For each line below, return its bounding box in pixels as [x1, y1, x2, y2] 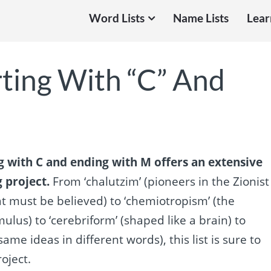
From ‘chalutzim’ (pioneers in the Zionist [50, 173, 270, 189]
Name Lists [172, 11, 229, 25]
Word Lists [88, 11, 145, 25]
